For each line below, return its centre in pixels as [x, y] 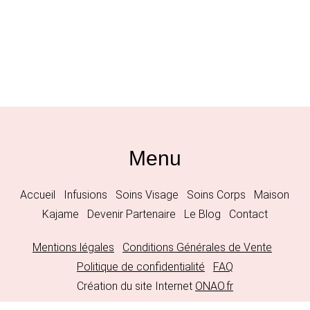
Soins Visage [147, 195]
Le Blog [202, 215]
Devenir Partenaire [131, 215]
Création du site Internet [136, 286]
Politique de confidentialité [140, 267]
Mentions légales [73, 248]
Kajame [60, 215]
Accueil [38, 195]
